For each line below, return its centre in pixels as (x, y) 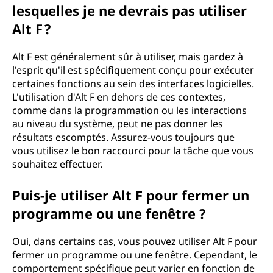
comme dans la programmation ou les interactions (129, 110)
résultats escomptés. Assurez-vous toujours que (123, 137)
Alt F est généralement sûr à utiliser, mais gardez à (128, 57)
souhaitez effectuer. (57, 164)
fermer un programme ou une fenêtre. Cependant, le (135, 255)
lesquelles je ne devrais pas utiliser (129, 10)
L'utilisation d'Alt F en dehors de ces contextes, (119, 97)
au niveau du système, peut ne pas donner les (118, 124)
